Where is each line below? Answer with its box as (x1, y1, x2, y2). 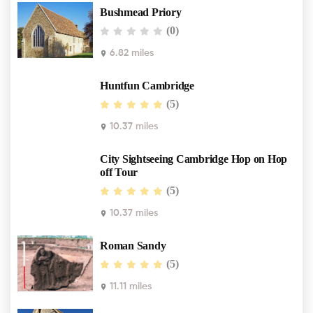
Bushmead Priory (100, 6, 182, 19)
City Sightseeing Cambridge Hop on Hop (100, 153, 288, 166)
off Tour (100, 166, 138, 179)
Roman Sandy (100, 240, 166, 252)
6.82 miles (107, 48, 154, 59)
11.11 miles (107, 282, 152, 292)
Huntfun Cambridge (100, 80, 194, 92)
